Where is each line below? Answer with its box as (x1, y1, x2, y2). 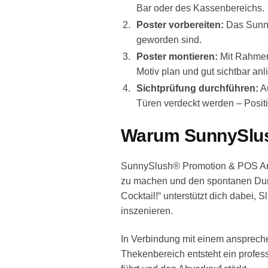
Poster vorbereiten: (136, 20, 224, 31)
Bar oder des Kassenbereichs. (136, 3, 264, 14)
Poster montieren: (136, 51, 218, 62)
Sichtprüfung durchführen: (136, 83, 258, 94)
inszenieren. (120, 205, 173, 216)
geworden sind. (136, 35, 202, 45)
